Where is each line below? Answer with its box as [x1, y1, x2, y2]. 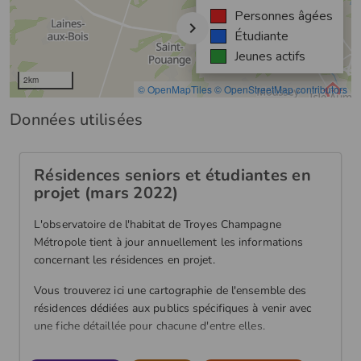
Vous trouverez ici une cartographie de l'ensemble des [34, 283, 307, 298]
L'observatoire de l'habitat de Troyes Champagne [34, 217, 281, 232]
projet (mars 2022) [34, 182, 179, 204]
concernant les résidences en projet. [34, 252, 215, 268]
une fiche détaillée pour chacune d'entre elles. [34, 318, 265, 334]
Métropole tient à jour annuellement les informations [34, 234, 304, 250]
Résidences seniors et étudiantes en [34, 164, 311, 186]
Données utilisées [10, 109, 143, 131]
